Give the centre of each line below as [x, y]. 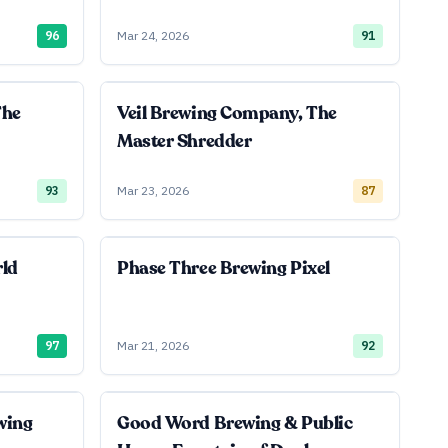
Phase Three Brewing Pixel [223, 268]
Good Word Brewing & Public [235, 423]
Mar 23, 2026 [153, 190]
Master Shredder [184, 141]
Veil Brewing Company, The [227, 113]
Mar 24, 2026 [153, 35]
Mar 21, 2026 [153, 345]
